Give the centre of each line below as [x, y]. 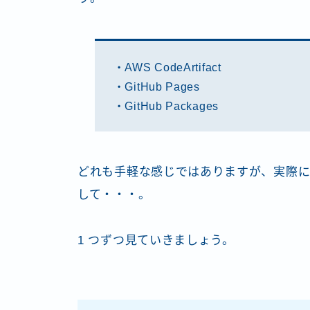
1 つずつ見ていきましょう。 [156, 241]
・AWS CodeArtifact [167, 67]
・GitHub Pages [156, 86]
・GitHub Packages [166, 106]
